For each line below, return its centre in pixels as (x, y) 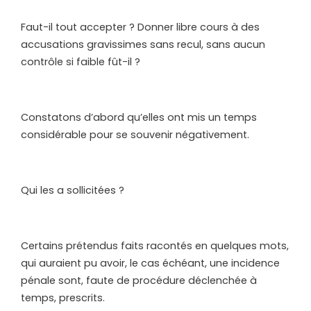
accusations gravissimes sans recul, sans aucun (143, 44)
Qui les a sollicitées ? (73, 190)
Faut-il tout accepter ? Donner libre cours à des (140, 27)
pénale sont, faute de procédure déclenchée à (139, 280)
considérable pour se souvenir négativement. (135, 134)
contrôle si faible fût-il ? (81, 61)
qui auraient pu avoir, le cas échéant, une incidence (150, 263)
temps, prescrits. (63, 297)
